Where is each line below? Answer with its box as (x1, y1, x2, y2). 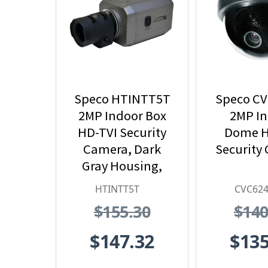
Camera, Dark (83, 141, 161, 158)
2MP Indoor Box (78, 107, 166, 124)
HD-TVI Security (78, 124, 166, 141)
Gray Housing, (82, 157, 162, 175)
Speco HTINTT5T (74, 90, 170, 108)
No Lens (99, 174, 145, 191)
